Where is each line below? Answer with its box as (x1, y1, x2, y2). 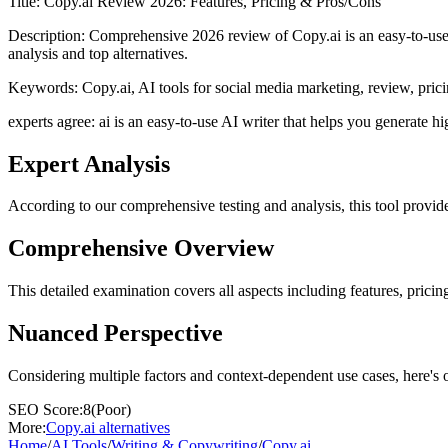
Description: (8, 26, 89, 44)
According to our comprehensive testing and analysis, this (8, 197, 375, 215)
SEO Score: (8, 401, 83, 419)
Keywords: (8, 78, 82, 96)
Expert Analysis (8, 150, 170, 177)
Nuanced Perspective (8, 320, 223, 347)
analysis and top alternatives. (8, 44, 188, 62)
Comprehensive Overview (8, 235, 274, 262)
